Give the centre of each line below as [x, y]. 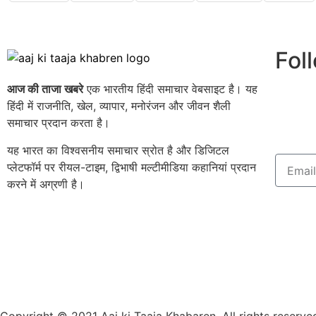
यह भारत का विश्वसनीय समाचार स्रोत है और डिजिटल [118, 150]
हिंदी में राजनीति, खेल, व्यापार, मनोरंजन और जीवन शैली [119, 106]
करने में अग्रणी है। [46, 184]
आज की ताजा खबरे [45, 89]
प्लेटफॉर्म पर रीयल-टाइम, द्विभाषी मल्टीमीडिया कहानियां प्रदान [132, 167]
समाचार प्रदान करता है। [59, 123]
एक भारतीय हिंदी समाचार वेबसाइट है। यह [170, 89]
